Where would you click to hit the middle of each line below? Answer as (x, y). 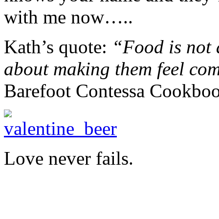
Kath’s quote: (58, 47)
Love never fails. (69, 158)
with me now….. (68, 17)
